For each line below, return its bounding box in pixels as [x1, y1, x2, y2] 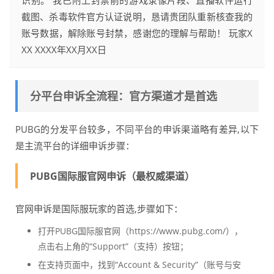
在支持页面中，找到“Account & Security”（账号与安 [37, 259, 241, 271]
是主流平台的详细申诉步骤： [15, 139, 135, 152]
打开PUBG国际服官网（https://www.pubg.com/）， [37, 225, 243, 237]
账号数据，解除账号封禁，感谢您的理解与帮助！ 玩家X [21, 27, 253, 40]
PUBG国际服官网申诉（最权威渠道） [30, 169, 194, 183]
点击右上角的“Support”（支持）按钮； [37, 240, 188, 253]
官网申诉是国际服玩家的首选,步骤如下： [15, 202, 183, 215]
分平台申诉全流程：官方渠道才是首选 [30, 89, 217, 104]
